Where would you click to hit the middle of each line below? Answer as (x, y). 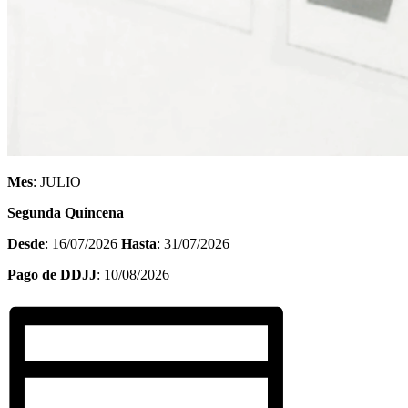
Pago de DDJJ (52, 274)
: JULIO (57, 181)
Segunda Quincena (66, 212)
